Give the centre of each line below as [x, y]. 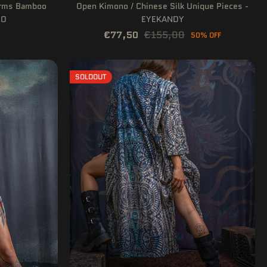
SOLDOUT [91, 76]
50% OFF [206, 35]
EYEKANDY [162, 19]
